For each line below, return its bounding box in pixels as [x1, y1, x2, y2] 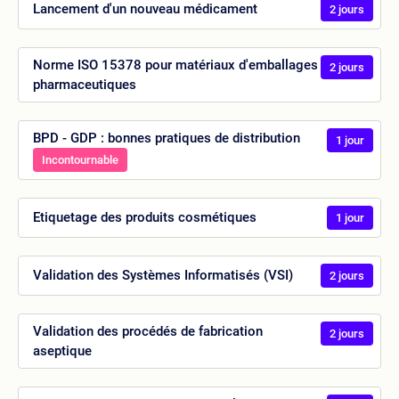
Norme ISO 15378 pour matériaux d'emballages [33, 56, 318, 73]
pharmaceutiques [33, 76, 136, 93]
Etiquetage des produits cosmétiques [33, 209, 256, 226]
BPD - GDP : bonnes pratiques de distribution [33, 129, 300, 146]
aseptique [33, 342, 92, 359]
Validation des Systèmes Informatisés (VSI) [33, 267, 293, 284]
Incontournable [42, 152, 118, 167]
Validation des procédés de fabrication [33, 322, 263, 339]
